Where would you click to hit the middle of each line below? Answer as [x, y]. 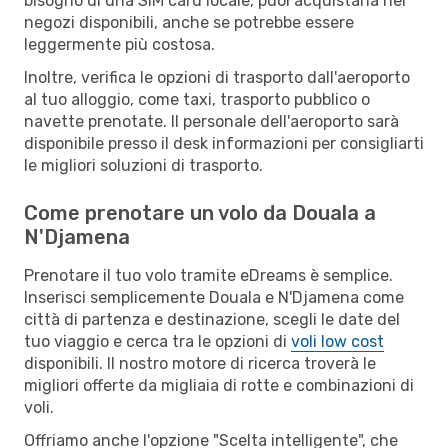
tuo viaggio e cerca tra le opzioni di [157, 341]
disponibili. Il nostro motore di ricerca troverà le [200, 363]
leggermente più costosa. [119, 44]
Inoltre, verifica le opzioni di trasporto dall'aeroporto [217, 77]
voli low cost [337, 341]
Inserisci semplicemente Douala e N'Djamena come [214, 297]
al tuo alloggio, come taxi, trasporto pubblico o [197, 99]
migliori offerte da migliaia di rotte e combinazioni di [219, 385]
